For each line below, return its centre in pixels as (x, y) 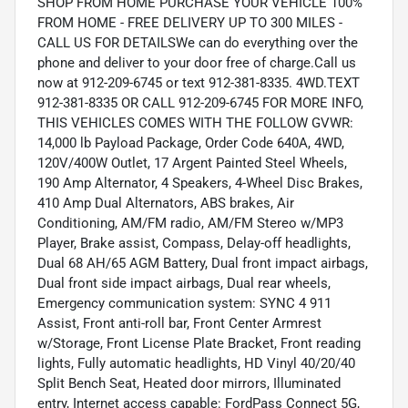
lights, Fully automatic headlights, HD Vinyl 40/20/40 (196, 364)
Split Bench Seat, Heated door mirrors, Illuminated (189, 384)
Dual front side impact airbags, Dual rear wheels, (184, 284)
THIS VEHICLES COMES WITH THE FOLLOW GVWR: (195, 123)
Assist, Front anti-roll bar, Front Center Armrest (179, 324)
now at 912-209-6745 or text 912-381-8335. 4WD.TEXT (199, 83)
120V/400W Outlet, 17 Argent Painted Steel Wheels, (192, 163)
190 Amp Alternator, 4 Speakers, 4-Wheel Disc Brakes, (200, 184)
